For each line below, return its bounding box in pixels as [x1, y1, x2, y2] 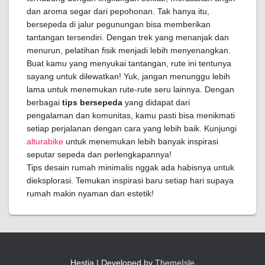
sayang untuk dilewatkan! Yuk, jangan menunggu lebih [27, 72, 230, 81]
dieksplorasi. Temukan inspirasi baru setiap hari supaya [27, 176, 234, 185]
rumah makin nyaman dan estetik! [27, 189, 154, 198]
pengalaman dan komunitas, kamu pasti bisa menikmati [27, 111, 235, 120]
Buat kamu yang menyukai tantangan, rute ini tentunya [27, 59, 231, 68]
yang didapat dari [122, 98, 190, 107]
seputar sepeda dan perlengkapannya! [27, 150, 172, 159]
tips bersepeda [62, 98, 122, 107]
